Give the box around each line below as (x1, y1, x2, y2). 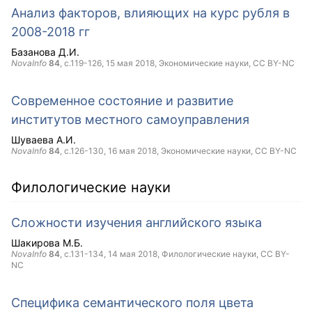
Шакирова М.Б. (11, 237, 83, 249)
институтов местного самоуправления (11, 112, 249, 127)
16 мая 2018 (108, 146, 157, 156)
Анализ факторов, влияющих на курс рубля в (11, 6, 290, 20)
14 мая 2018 (108, 249, 157, 259)
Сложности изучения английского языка (11, 215, 262, 230)
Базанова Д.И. (11, 46, 79, 58)
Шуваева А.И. (11, 134, 76, 146)
